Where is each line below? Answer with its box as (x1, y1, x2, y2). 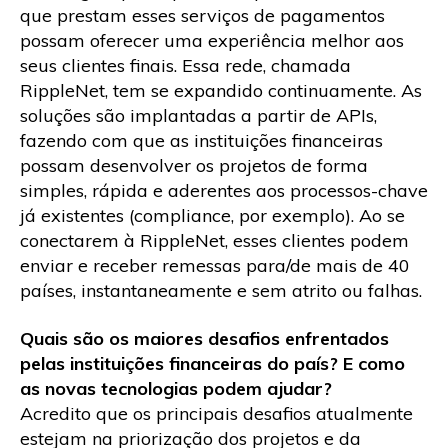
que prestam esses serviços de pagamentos (20, 4, 385, 28)
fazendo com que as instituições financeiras (20, 129, 383, 153)
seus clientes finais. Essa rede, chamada (20, 54, 351, 78)
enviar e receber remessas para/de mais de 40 (20, 254, 410, 278)
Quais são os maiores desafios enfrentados (20, 326, 389, 350)
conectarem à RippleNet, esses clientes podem (20, 229, 409, 253)
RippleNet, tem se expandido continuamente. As (20, 79, 422, 103)
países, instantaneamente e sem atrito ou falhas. (20, 279, 422, 303)
